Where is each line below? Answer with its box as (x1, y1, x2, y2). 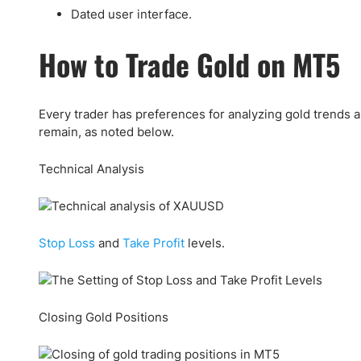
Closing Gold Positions (39, 309, 168, 325)
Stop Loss (39, 235, 95, 251)
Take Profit (122, 235, 185, 251)
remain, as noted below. (39, 124, 174, 139)
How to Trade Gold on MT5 (39, 43, 340, 85)
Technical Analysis (39, 161, 144, 176)
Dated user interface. (71, 6, 192, 22)
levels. (185, 235, 225, 251)
